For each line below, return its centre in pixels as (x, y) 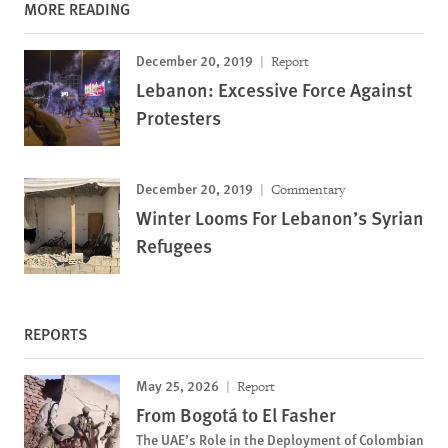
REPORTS (56, 333)
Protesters (178, 117)
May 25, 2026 (177, 384)
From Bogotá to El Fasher (236, 414)
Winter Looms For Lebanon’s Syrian (280, 217)
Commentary (306, 189)
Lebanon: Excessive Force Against (274, 89)
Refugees (174, 245)
